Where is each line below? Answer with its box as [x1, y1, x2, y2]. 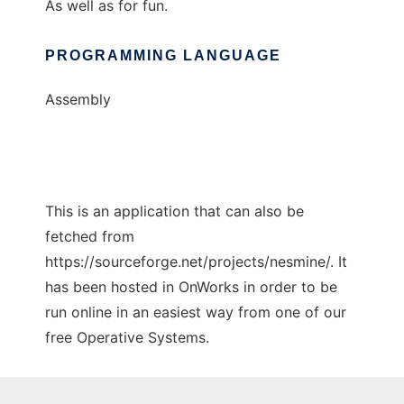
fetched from [45, 227, 134, 246]
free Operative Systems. [45, 328, 209, 347]
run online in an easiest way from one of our [45, 303, 346, 322]
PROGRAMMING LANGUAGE [45, 48, 281, 64]
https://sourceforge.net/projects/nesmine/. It [45, 252, 347, 271]
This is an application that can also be [45, 202, 304, 221]
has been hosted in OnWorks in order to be [45, 278, 337, 297]
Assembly [45, 90, 111, 109]
